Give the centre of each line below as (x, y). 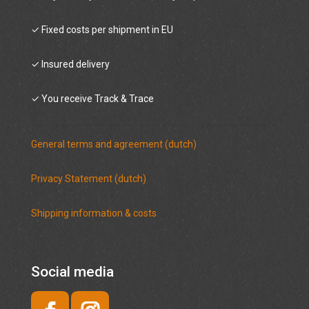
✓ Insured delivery (70, 64)
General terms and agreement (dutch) (114, 144)
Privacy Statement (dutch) (89, 179)
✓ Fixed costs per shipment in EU (102, 30)
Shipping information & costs (94, 213)
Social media (72, 272)
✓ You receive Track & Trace (92, 99)
